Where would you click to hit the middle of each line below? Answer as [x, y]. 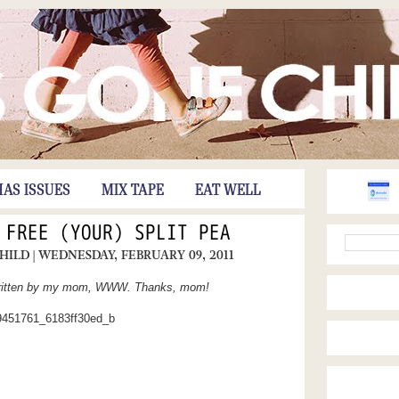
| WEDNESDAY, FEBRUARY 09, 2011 [133, 255]
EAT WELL [228, 191]
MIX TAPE [132, 191]
